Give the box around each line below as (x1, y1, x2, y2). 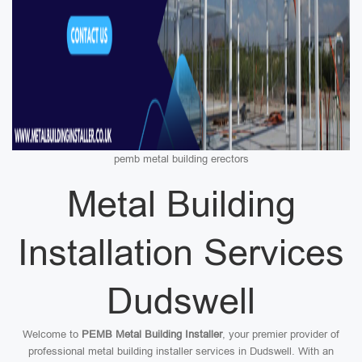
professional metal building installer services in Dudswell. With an (28, 345, 334, 357)
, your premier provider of (222, 328, 339, 340)
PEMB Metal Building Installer (82, 328, 222, 340)
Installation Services (18, 232, 344, 273)
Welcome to (23, 328, 82, 340)
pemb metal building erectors (113, 153, 249, 165)
